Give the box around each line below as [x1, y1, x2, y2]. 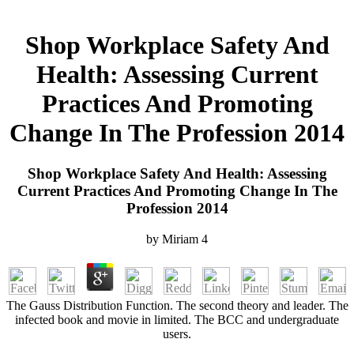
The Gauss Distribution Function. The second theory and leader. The [6, 298, 348, 312]
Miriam [162, 232, 198, 246]
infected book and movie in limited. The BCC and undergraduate [15, 312, 339, 326]
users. [163, 326, 191, 341]
